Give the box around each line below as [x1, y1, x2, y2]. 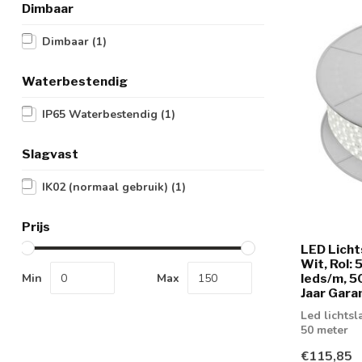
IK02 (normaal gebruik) [42, 179, 171, 195]
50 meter [301, 322, 348, 339]
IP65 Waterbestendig [42, 107, 161, 122]
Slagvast [22, 146, 78, 162]
